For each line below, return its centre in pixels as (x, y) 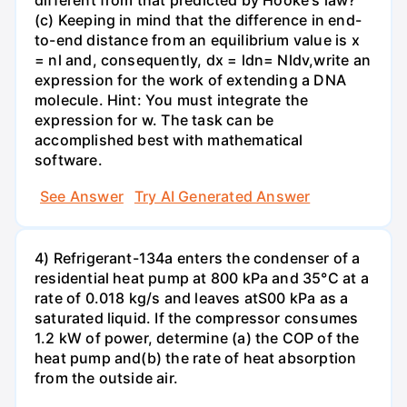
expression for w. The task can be (154, 120)
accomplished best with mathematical (169, 140)
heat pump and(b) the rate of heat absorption (196, 357)
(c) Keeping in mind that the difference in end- (198, 20)
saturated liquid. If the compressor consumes (197, 318)
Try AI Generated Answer (222, 196)
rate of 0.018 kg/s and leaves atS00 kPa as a (192, 298)
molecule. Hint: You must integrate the (172, 100)
